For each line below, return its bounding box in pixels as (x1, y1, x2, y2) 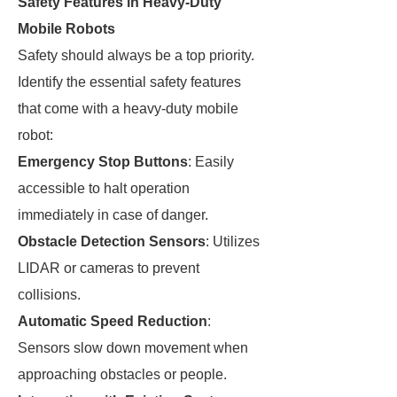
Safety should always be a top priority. (18, 48, 254, 63)
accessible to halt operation (18, 181, 190, 196)
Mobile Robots (18, 21, 115, 36)
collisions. (18, 287, 81, 302)
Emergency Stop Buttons (18, 154, 188, 169)
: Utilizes (206, 234, 260, 249)
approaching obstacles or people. (18, 367, 227, 382)
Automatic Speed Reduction (18, 314, 207, 329)
